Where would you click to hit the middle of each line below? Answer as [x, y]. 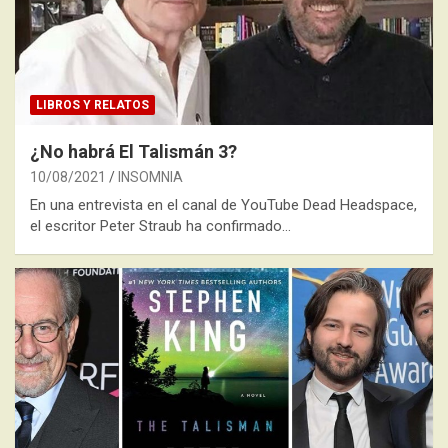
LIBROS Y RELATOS [92, 105]
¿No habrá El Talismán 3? [133, 152]
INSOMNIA [150, 177]
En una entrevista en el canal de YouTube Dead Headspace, [223, 205]
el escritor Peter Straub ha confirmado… [160, 226]
